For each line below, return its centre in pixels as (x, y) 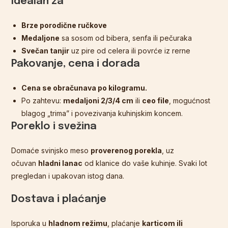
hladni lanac (61, 163)
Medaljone (41, 38)
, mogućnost (190, 101)
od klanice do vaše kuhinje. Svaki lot (145, 163)
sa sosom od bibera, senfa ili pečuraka (126, 38)
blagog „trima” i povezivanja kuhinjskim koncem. (102, 113)
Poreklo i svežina (54, 127)
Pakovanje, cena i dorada (76, 64)
